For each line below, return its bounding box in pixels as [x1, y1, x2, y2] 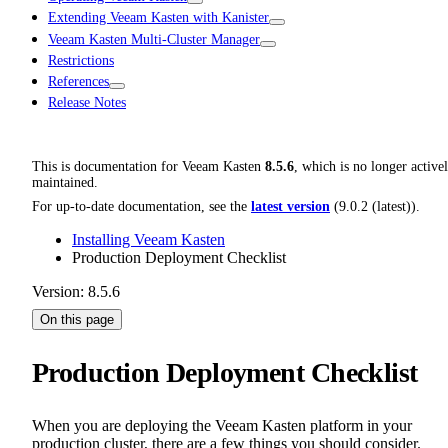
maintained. [32, 175, 98, 191]
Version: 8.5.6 [32, 283, 120, 301]
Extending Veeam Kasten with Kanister [48, 10, 269, 26]
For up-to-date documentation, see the [32, 199, 251, 215]
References [48, 73, 109, 89]
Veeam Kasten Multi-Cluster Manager [48, 31, 260, 47]
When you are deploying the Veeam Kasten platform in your [32, 416, 412, 434]
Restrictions [48, 52, 114, 68]
